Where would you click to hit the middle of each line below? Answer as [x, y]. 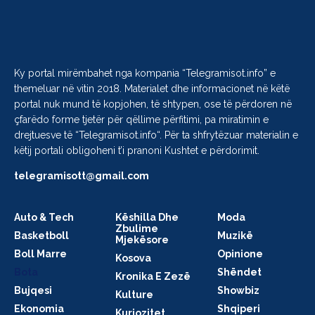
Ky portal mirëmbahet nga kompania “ [100, 73]
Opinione [240, 253]
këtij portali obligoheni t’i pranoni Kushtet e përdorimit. [137, 150]
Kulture [135, 294]
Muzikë [235, 235]
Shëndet [239, 272]
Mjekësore [142, 239]
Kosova [134, 258]
